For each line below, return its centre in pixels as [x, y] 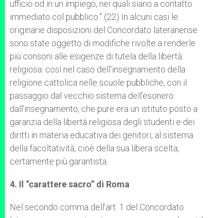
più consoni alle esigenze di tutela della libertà [96, 56]
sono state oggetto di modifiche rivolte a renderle [103, 43]
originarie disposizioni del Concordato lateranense [104, 30]
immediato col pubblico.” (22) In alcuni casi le [94, 17]
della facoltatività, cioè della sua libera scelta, [94, 148]
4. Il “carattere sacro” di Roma [70, 184]
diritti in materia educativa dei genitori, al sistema [101, 135]
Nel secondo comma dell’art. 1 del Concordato [97, 207]
